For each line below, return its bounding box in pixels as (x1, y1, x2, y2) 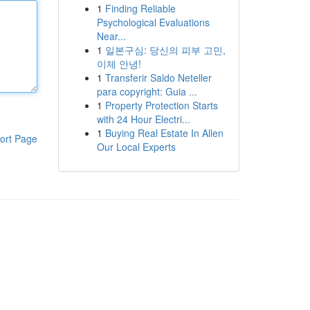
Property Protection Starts (104, 98, 218, 112)
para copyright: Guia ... (96, 84, 197, 98)
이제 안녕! (96, 57, 141, 71)
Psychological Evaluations (96, 15, 210, 29)
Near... (96, 29, 126, 43)
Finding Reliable (104, 1, 176, 15)
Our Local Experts (96, 140, 176, 154)
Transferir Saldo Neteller (104, 71, 212, 84)
